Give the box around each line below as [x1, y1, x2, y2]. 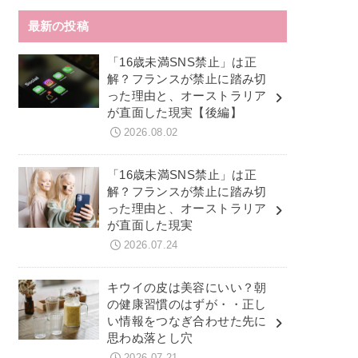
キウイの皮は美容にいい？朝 [106, 280, 267, 294]
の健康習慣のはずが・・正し [106, 297, 267, 311]
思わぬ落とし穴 [106, 331, 193, 344]
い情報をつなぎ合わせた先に [106, 314, 267, 328]
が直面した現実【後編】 [106, 105, 242, 119]
